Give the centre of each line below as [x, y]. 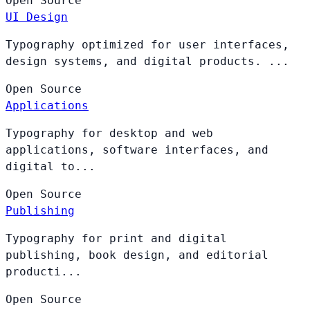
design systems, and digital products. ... [147, 61]
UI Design [37, 17]
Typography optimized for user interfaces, [147, 44]
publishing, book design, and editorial [137, 255]
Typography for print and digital [116, 238]
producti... [44, 271]
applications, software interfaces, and [137, 149]
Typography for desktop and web [109, 133]
